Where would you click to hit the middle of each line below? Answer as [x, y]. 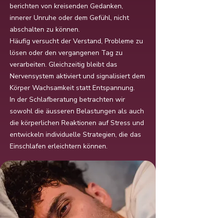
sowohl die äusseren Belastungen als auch [77, 111]
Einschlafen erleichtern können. [59, 146]
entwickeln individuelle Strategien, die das [75, 135]
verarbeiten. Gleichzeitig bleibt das [64, 64]
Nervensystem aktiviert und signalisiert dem [77, 76]
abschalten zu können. [45, 29]
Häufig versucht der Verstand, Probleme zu [76, 41]
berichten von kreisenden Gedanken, [66, 6]
